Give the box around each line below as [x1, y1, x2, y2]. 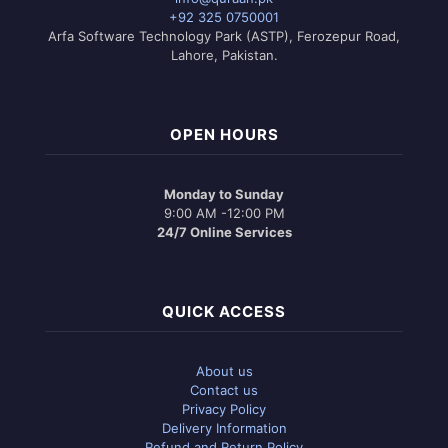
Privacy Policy [182, 400, 266, 417]
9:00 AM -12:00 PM [163, 204, 285, 221]
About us [195, 362, 253, 379]
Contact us [190, 381, 258, 398]
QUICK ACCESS [162, 301, 286, 321]
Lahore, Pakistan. [170, 46, 278, 63]
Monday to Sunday [164, 185, 284, 202]
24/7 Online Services [156, 223, 292, 240]
